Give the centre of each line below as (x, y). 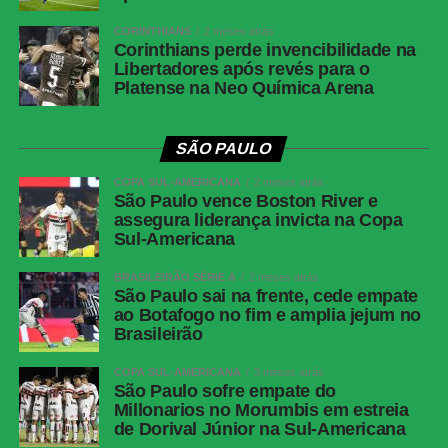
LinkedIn (48, 127)
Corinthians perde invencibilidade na (264, 50)
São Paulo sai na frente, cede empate (265, 296)
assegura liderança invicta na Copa (258, 220)
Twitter (43, 63)
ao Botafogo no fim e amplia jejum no (267, 315)
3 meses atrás (288, 372)
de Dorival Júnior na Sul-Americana (259, 429)
